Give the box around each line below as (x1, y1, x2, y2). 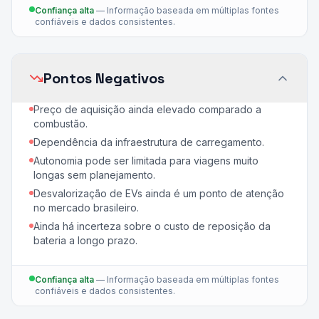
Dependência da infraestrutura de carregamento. (33, 136, 264, 148)
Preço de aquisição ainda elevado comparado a (33, 103, 261, 115)
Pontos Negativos (43, 69, 164, 88)
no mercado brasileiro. (33, 202, 139, 214)
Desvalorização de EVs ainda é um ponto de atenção (33, 187, 284, 199)
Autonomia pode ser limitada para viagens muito (33, 155, 258, 167)
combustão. (33, 117, 88, 130)
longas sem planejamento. (33, 169, 155, 181)
